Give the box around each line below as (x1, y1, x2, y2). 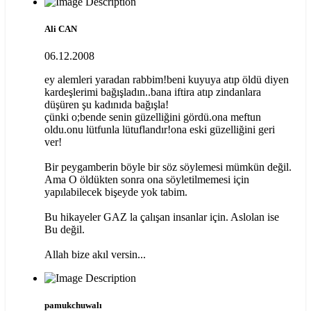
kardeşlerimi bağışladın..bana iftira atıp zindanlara (44, 86, 261, 99)
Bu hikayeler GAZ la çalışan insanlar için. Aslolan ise (44, 211, 279, 224)
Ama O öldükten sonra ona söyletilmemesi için (44, 174, 249, 186)
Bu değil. (44, 224, 85, 236)
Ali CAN (44, 24, 77, 35)
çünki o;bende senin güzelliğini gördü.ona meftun (44, 111, 261, 124)
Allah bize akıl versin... (44, 249, 146, 261)
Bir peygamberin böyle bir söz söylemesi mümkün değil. (44, 161, 292, 174)
